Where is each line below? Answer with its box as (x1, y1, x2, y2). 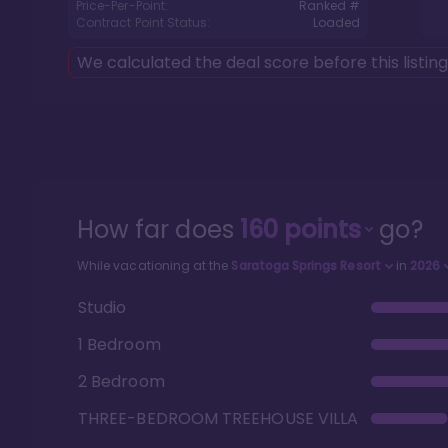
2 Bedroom (78, 369, 165, 393)
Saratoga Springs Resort (231, 257, 381, 274)
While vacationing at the (77, 257, 232, 274)
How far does (77, 213, 240, 246)
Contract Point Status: (76, 14, 211, 31)
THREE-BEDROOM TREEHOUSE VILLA (78, 406, 359, 430)
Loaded (312, 14, 360, 31)
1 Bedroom (78, 332, 161, 356)
